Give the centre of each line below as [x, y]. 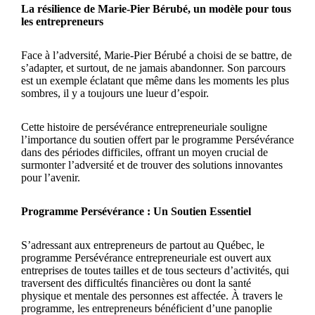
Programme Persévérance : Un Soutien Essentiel [136, 212]
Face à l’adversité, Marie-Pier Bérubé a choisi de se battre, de [156, 56]
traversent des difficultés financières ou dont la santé [136, 283]
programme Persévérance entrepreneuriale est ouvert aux [146, 258]
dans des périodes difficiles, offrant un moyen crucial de [144, 153]
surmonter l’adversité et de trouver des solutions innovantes [152, 165]
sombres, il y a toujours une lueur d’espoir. [115, 94]
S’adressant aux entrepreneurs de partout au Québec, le [143, 245]
